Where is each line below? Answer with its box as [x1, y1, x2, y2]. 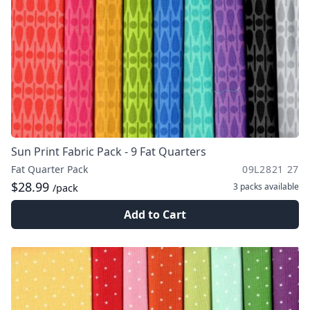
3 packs [233, 181, 262, 192]
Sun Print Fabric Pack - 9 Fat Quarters [11, 144, 206, 159]
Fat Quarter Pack [11, 163, 88, 176]
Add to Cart [124, 207, 186, 222]
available [262, 181, 299, 192]
